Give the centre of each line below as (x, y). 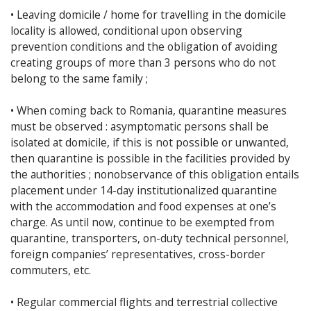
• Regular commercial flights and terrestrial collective (144, 302)
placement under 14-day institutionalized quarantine (144, 190)
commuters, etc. (51, 270)
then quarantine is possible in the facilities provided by (150, 158)
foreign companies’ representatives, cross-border (138, 254)
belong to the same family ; (79, 78)
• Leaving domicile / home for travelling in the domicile (148, 14)
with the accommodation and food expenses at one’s (143, 206)
